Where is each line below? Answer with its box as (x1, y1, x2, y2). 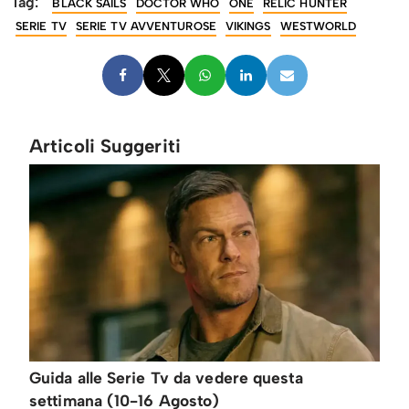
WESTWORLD (279, 19, 357, 34)
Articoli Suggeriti (29, 135, 181, 158)
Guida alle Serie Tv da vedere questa (29, 368, 303, 388)
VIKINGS (225, 19, 271, 34)
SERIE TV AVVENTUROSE (75, 19, 216, 34)
